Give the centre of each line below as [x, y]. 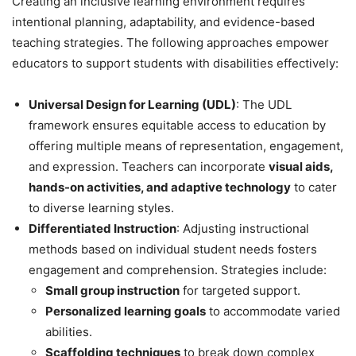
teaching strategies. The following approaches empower [170, 42]
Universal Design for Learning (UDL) [132, 104]
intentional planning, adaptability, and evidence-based [163, 21]
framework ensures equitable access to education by [177, 125]
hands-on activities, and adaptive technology [160, 187]
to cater [314, 187]
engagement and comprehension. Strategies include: [178, 269]
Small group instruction [112, 290]
